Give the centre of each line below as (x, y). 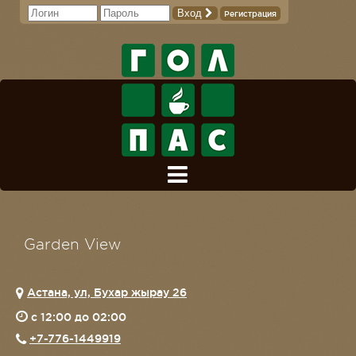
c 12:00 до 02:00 (79, 317)
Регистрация (250, 14)
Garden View (72, 244)
